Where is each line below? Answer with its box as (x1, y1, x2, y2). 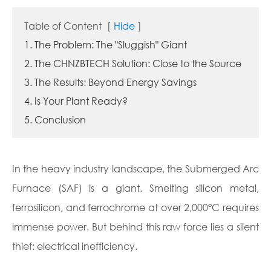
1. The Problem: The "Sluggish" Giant (24, 38, 187, 51)
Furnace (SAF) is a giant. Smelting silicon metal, (12, 181, 259, 194)
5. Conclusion (24, 113, 86, 126)
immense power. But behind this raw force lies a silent (12, 220, 259, 233)
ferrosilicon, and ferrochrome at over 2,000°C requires (12, 201, 259, 214)
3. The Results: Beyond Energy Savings (24, 76, 197, 88)
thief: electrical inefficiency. (12, 240, 137, 252)
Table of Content (24, 19, 102, 32)
